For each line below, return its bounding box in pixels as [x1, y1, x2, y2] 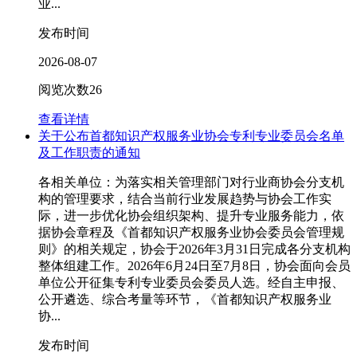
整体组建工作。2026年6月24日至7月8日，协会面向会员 [38, 259, 351, 273]
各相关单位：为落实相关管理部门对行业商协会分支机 [38, 175, 344, 190]
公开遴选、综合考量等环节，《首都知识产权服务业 [38, 292, 331, 307]
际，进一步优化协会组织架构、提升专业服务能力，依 [38, 209, 344, 223]
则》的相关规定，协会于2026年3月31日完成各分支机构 [38, 242, 351, 257]
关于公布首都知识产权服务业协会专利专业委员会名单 [38, 129, 344, 143]
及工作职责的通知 [38, 146, 140, 160]
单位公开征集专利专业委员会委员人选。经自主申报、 [38, 276, 344, 290]
